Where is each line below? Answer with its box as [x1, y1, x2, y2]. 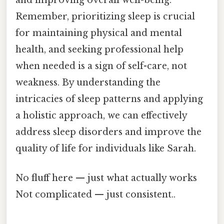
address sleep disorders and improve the [15, 126, 201, 137]
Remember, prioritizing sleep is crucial [15, 10, 195, 22]
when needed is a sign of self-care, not [15, 60, 187, 71]
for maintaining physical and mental [15, 27, 182, 38]
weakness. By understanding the [15, 76, 160, 88]
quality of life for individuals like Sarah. [15, 142, 196, 154]
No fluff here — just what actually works [15, 172, 197, 183]
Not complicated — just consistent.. [15, 188, 175, 200]
